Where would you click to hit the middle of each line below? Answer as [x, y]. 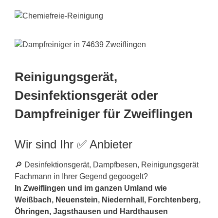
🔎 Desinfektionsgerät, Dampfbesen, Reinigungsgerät [107, 164]
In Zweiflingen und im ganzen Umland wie [91, 188]
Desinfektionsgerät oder [86, 96]
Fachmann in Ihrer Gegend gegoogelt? [81, 176]
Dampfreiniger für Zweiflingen [104, 114]
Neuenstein [77, 200]
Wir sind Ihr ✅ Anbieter [73, 144]
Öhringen [32, 211]
